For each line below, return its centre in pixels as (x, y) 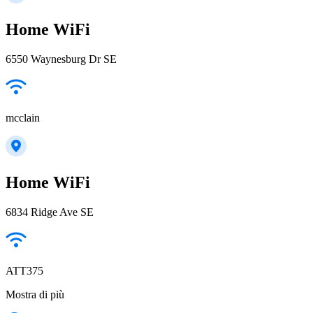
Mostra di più (35, 294)
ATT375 (24, 270)
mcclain (23, 118)
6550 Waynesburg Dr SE (61, 59)
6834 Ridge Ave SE (50, 212)
